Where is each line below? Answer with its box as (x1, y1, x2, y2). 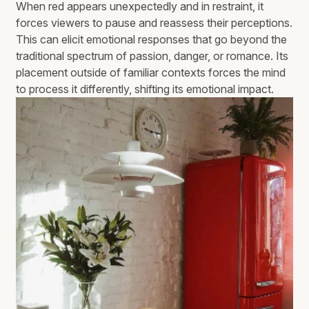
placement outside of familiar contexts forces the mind (16, 65, 286, 79)
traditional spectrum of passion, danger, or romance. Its (16, 48, 289, 63)
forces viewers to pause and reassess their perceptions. (16, 15, 293, 30)
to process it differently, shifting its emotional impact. (16, 81, 275, 96)
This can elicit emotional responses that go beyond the (16, 32, 288, 46)
